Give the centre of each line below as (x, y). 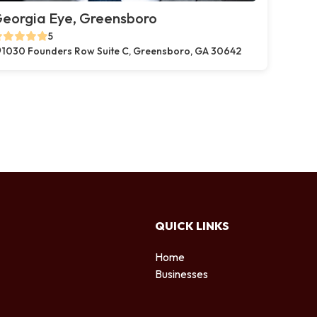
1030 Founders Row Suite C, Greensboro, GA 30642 (122, 51)
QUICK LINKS (192, 225)
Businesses (181, 273)
